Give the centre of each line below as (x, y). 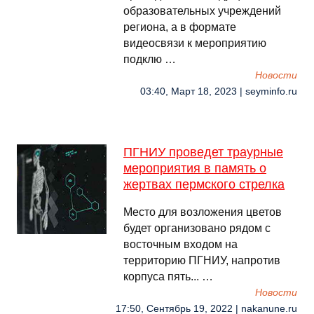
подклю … (150, 59)
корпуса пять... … (168, 277)
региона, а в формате (180, 27)
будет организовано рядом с (197, 228)
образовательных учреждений (202, 11)
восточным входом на (180, 244)
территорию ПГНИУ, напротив (202, 260)
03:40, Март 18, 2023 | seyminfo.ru (219, 91)
